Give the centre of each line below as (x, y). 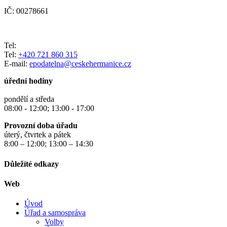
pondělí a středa (29, 99)
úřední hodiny (28, 81)
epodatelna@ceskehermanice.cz (80, 64)
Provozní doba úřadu (41, 126)
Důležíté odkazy (31, 164)
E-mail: (17, 64)
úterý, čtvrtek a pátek (37, 135)
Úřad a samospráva (55, 213)
